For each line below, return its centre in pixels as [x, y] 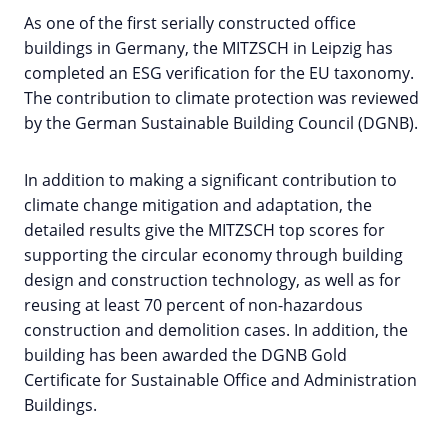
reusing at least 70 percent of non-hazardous [193, 305]
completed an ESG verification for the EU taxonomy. [219, 73]
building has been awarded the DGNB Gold [185, 355]
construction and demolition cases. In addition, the [216, 330]
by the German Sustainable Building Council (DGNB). [221, 123]
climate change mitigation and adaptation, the [198, 205]
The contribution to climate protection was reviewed [221, 98]
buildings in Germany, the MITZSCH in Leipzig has [208, 48]
